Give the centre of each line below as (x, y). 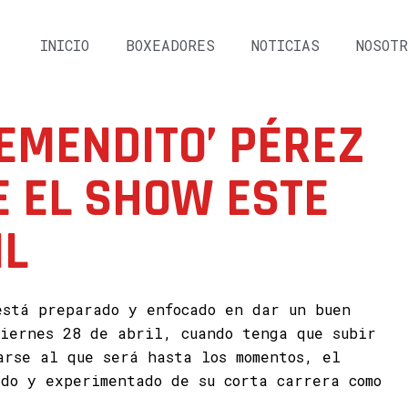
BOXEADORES (170, 45)
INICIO (64, 45)
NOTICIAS (285, 45)
